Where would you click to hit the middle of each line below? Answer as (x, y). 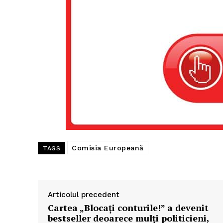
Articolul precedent (84, 195)
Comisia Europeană (108, 148)
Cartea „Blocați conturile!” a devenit (128, 208)
